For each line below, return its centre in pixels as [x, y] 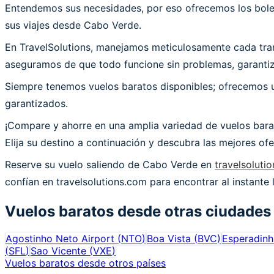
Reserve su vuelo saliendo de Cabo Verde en [110, 164]
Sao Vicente [58, 250]
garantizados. [36, 103]
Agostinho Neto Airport [60, 238]
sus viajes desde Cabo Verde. [73, 25]
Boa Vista [169, 238]
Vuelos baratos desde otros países [85, 263]
